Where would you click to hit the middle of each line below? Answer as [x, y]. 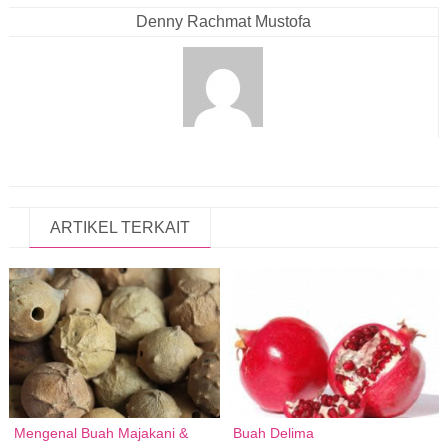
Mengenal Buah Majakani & [100, 433]
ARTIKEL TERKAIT [119, 228]
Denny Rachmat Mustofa [223, 22]
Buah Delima [274, 433]
